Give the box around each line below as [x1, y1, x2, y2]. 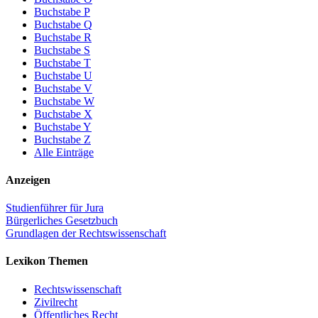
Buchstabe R [34, 31, 92, 43]
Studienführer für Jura [6, 202, 104, 214]
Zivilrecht [34, 295, 77, 308]
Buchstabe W [34, 94, 94, 107]
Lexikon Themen [6, 255, 88, 268]
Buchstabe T [34, 56, 91, 69]
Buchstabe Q [34, 18, 92, 31]
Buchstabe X [34, 107, 92, 120]
